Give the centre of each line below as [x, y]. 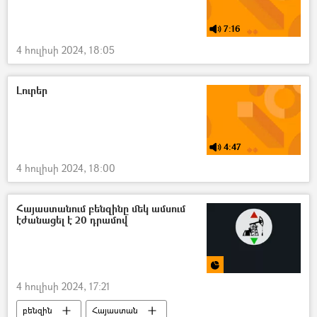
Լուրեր [32, 90]
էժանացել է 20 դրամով [72, 220]
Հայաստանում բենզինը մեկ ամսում [101, 209]
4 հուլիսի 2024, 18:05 [65, 50]
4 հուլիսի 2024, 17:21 [63, 287]
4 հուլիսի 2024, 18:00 [66, 168]
